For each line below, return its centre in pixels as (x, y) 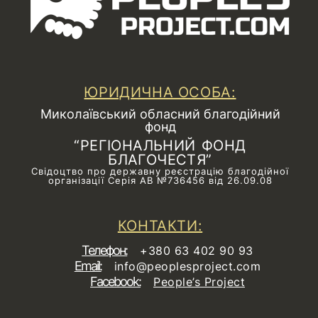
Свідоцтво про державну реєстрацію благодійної (160, 171)
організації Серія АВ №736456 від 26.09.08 (160, 181)
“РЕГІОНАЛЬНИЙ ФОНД (160, 146)
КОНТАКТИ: (160, 226)
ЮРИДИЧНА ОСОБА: (160, 93)
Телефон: (105, 251)
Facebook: (115, 282)
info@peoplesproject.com (187, 267)
